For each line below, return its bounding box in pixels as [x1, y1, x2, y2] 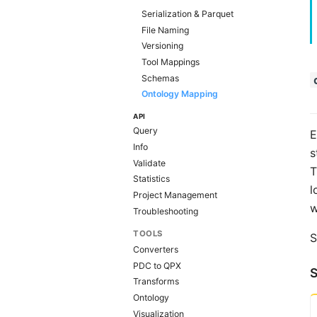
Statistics [133, 173, 170, 185]
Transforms [133, 276, 179, 287]
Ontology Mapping [142, 88, 218, 100]
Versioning [142, 40, 183, 52]
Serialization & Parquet [142, 8, 234, 19]
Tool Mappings [142, 56, 200, 67]
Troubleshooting [133, 205, 198, 217]
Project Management [133, 190, 217, 201]
